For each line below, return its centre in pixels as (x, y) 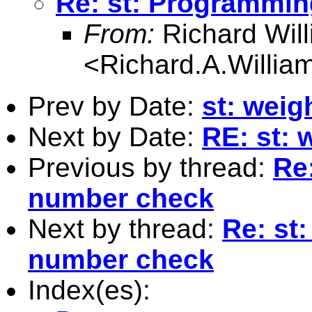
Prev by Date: (115, 106)
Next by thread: (125, 228)
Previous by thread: (150, 167)
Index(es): (89, 290)
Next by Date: (115, 136)
